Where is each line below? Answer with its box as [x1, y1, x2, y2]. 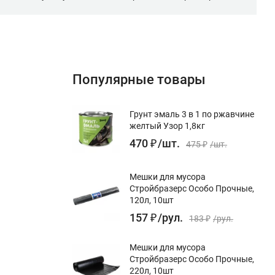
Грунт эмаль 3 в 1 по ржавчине [130, 109, 254, 119]
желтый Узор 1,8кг [130, 120, 205, 131]
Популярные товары [72, 71, 206, 87]
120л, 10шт [130, 195, 174, 205]
